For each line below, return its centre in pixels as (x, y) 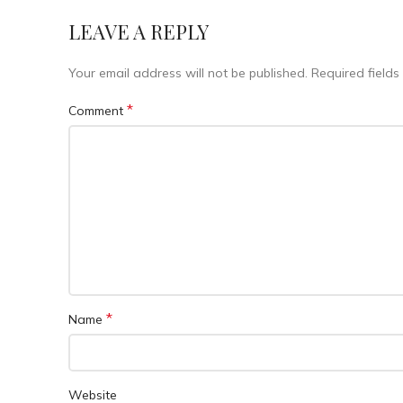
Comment (98, 111)
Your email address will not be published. (188, 73)
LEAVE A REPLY (139, 31)
